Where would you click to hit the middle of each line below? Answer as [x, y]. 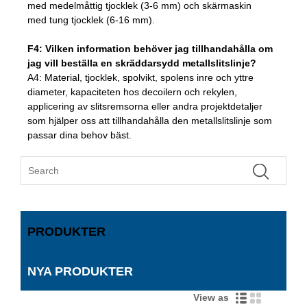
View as [214, 298]
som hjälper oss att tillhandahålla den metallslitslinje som [150, 120]
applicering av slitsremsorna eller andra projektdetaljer [145, 106]
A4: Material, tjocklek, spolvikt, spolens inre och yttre [140, 77]
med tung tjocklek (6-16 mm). [91, 20]
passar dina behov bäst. [79, 135]
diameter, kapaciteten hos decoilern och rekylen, [132, 91]
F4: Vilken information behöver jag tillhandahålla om [150, 48]
